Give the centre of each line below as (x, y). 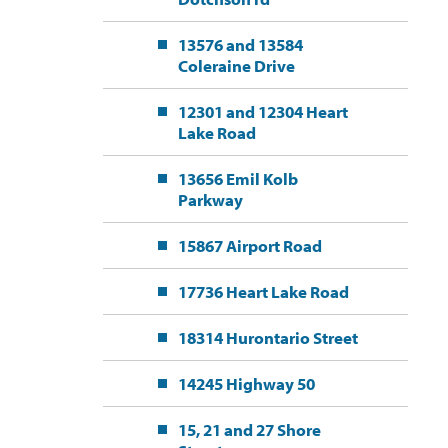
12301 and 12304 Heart (262, 112)
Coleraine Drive (236, 66)
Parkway (210, 200)
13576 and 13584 (240, 45)
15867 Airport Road (249, 246)
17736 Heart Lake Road (263, 292)
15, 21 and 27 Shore (249, 430)
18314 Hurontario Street (267, 338)
